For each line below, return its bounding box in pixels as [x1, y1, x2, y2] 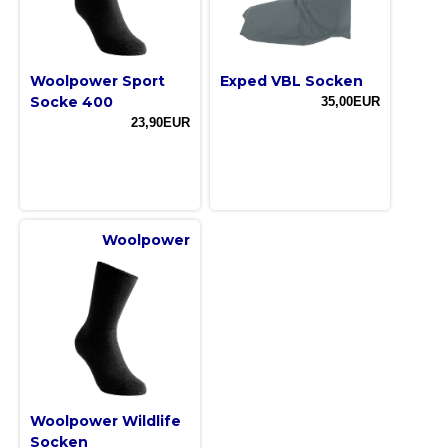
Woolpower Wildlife [30, 412, 181, 431]
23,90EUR [131, 115, 190, 131]
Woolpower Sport [30, 72, 165, 91]
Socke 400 [30, 93, 113, 112]
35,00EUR [321, 94, 380, 110]
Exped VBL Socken [220, 72, 363, 91]
